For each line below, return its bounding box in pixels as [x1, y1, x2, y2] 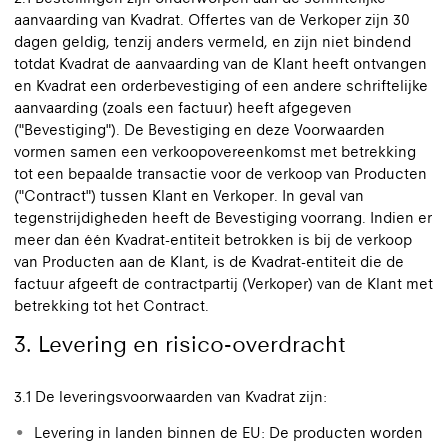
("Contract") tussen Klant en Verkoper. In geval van [14, 187, 364, 204]
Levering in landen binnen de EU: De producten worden [34, 424, 423, 441]
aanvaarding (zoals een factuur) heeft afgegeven [14, 99, 352, 116]
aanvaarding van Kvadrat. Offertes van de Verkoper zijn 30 [14, 11, 410, 28]
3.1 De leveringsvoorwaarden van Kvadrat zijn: [14, 388, 327, 405]
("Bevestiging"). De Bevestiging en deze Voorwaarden [14, 121, 385, 138]
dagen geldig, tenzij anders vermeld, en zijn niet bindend [14, 33, 411, 50]
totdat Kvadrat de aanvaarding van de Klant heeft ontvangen [14, 55, 427, 72]
